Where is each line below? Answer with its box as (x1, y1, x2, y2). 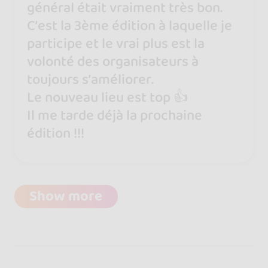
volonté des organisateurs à (27, 50, 199, 74)
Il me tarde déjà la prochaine (27, 104, 203, 127)
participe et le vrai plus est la (27, 32, 205, 56)
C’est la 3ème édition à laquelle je (27, 14, 233, 38)
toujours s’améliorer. (27, 68, 154, 92)
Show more (29, 185, 103, 208)
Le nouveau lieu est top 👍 (27, 86, 188, 109)
